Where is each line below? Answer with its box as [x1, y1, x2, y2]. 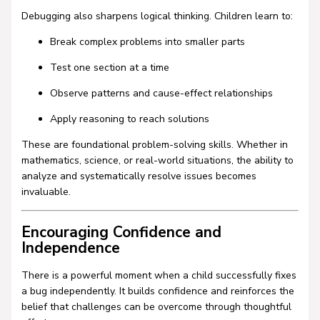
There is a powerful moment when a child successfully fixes [21, 269, 296, 283]
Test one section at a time [49, 61, 169, 75]
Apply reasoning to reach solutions [49, 112, 209, 126]
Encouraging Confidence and [21, 221, 221, 242]
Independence [21, 237, 120, 258]
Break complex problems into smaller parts [49, 35, 245, 49]
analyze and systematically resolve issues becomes [21, 169, 256, 184]
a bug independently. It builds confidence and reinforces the [21, 284, 294, 299]
